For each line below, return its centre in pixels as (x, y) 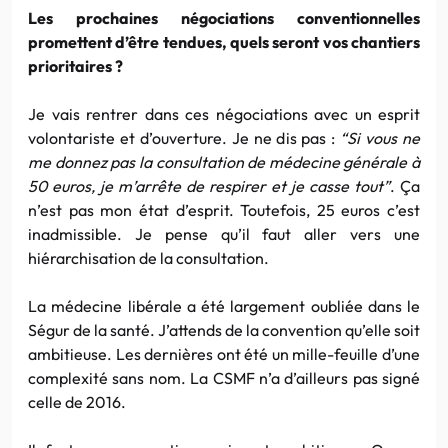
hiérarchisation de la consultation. (148, 257)
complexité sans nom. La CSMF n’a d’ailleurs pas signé (224, 377)
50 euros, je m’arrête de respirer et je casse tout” (209, 185)
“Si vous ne (380, 137)
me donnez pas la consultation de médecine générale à (224, 161)
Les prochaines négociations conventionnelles (224, 17)
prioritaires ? (75, 65)
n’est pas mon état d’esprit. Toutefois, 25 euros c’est (224, 209)
